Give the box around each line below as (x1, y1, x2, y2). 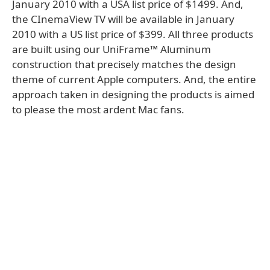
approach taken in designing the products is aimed (12, 87, 254, 101)
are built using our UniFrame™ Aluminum (12, 42, 211, 56)
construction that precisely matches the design (12, 57, 236, 71)
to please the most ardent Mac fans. (12, 102, 184, 116)
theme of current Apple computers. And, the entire (12, 72, 256, 86)
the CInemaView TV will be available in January (12, 12, 234, 26)
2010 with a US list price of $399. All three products (12, 27, 253, 41)
